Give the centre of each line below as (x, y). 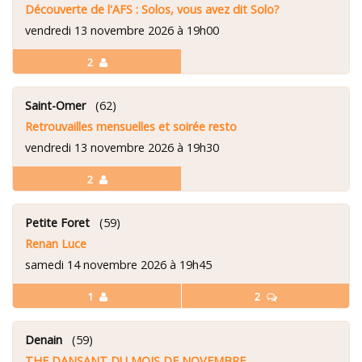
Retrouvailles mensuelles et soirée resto (131, 126)
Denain (44, 339)
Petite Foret (57, 222)
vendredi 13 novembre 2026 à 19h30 (122, 147)
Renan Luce (56, 243)
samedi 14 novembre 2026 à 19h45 (118, 264)
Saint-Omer (55, 105)
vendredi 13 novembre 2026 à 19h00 (122, 30)
